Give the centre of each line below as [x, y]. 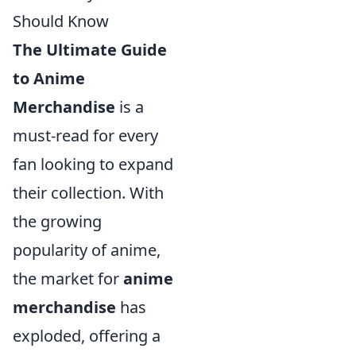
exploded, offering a [87, 336]
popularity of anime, [87, 250]
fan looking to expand [93, 164]
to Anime [49, 79]
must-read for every [85, 136]
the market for [68, 279]
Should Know [61, 21]
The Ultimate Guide [90, 50]
